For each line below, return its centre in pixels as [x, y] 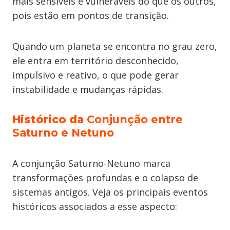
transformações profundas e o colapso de [105, 178]
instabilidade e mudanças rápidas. [88, 89]
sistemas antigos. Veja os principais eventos [110, 192]
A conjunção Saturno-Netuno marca [91, 163]
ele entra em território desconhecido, [95, 61]
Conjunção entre [135, 119]
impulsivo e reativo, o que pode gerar [95, 75]
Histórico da [50, 119]
